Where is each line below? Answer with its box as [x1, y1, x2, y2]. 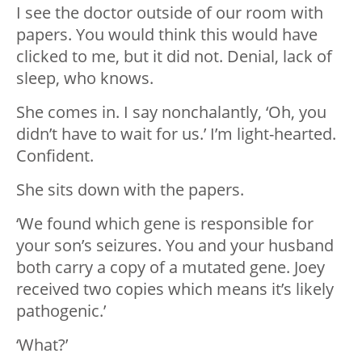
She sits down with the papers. [16, 179, 244, 201]
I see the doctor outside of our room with [16, 2, 323, 24]
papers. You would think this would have [16, 23, 318, 46]
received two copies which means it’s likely [16, 278, 334, 301]
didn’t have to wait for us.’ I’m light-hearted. [16, 123, 336, 145]
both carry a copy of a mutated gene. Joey [16, 256, 325, 279]
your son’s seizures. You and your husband [16, 234, 334, 257]
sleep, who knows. [16, 67, 154, 90]
